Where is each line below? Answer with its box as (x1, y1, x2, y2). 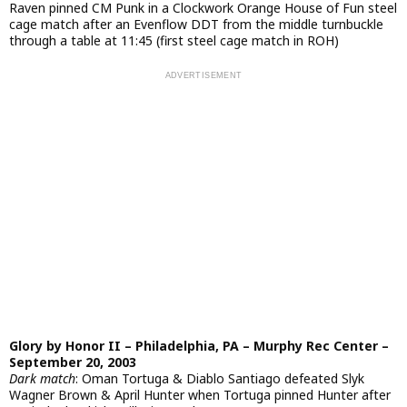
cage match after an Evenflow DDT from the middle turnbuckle (9, 15, 383, 34)
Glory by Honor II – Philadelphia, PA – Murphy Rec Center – (9, 337, 389, 355)
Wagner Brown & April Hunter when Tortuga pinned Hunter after (9, 386, 391, 404)
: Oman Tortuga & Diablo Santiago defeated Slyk (75, 370, 364, 388)
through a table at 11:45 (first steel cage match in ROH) (9, 32, 339, 50)
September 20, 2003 (9, 353, 136, 372)
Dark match (9, 370, 75, 388)
